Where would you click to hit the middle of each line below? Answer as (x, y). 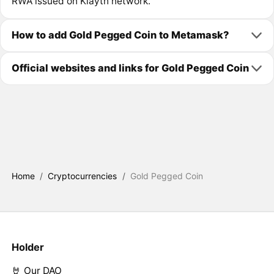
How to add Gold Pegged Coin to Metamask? (120, 35)
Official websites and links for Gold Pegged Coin (130, 68)
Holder (28, 247)
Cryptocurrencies (83, 176)
